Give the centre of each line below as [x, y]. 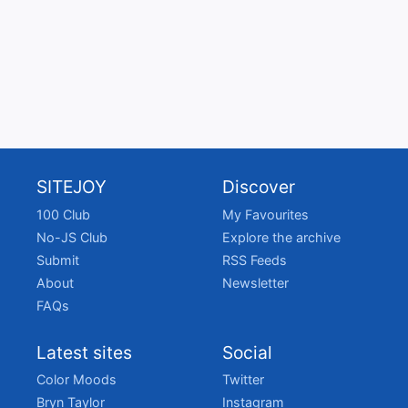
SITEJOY [71, 187]
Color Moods [76, 380]
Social [247, 352]
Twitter [243, 380]
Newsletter [255, 282]
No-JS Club [72, 237]
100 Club [63, 214]
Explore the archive [281, 237]
